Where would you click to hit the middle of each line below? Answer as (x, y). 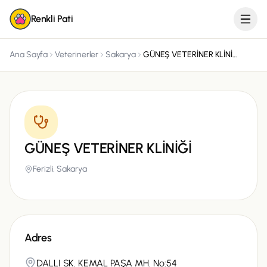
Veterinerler (77, 55)
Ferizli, (45, 169)
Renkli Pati (52, 19)
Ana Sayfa (29, 55)
